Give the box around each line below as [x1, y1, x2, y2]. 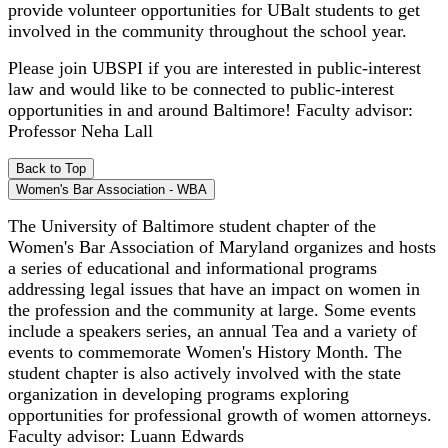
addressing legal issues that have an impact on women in [8, 278, 420, 299]
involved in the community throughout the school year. [8, 20, 407, 41]
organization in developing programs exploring [8, 383, 349, 404]
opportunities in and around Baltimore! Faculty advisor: [8, 99, 413, 120]
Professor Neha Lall [8, 120, 158, 141]
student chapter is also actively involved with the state [8, 362, 401, 383]
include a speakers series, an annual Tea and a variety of [8, 320, 417, 341]
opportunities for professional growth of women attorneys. [8, 404, 432, 425]
